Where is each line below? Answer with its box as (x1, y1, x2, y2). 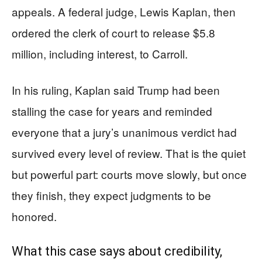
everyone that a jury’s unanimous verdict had (12, 124, 237, 140)
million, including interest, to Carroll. (12, 46, 188, 61)
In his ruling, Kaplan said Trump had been (12, 82, 220, 98)
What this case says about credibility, (12, 244, 222, 258)
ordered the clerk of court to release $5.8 (12, 25, 215, 40)
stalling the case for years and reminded (12, 103, 212, 119)
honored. (12, 208, 57, 224)
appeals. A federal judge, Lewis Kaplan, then (12, 4, 236, 19)
